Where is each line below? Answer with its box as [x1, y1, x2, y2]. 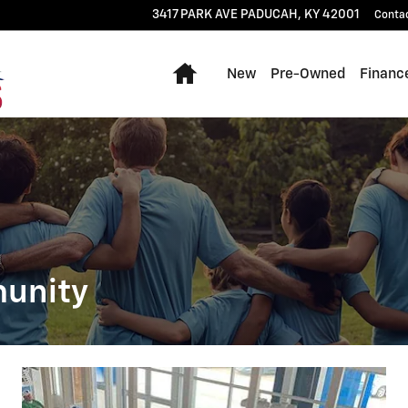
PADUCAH [240, 8, 298, 21]
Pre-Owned [270, 66, 345, 81]
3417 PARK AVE [152, 8, 238, 21]
